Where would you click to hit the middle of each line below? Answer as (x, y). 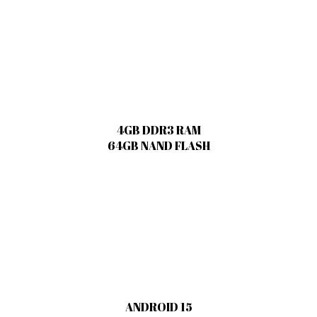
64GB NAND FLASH (158, 145)
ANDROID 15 (158, 307)
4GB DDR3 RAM (158, 130)
